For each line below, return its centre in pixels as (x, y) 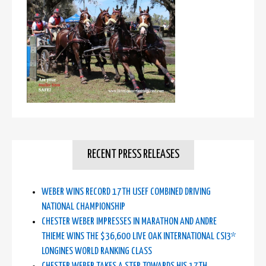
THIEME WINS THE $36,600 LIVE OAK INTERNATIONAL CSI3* (139, 236)
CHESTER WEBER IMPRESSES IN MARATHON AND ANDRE (129, 221)
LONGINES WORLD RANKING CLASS (97, 251)
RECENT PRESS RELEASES (133, 154)
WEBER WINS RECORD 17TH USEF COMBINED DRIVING (126, 192)
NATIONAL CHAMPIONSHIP (83, 207)
